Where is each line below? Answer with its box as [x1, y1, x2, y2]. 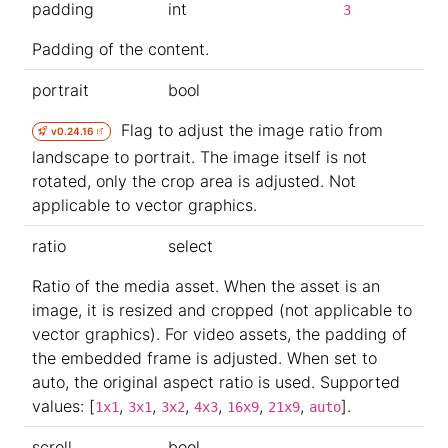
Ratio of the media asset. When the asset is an [32, 276, 380, 296]
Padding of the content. [32, 39, 209, 59]
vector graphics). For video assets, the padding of [32, 324, 407, 344]
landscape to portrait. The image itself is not [32, 146, 367, 167]
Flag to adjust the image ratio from [111, 120, 384, 140]
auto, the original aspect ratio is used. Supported [32, 372, 400, 392]
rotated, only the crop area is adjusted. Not [32, 170, 356, 191]
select [168, 236, 213, 256]
